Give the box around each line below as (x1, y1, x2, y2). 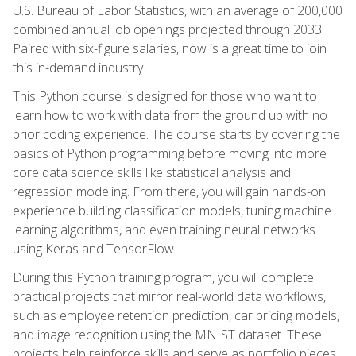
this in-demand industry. (13, 58, 145, 76)
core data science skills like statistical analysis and (13, 163, 291, 181)
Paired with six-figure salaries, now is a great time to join (13, 39, 327, 57)
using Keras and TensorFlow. (13, 239, 176, 257)
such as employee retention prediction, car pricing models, (13, 306, 339, 324)
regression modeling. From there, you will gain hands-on (13, 182, 326, 200)
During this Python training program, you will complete (13, 268, 314, 286)
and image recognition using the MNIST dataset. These (13, 325, 322, 343)
